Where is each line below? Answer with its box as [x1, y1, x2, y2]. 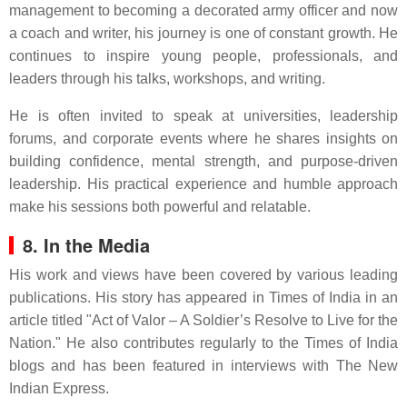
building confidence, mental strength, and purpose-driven [9, 154, 398, 169]
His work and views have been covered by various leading [9, 267, 398, 283]
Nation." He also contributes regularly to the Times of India [9, 335, 398, 351]
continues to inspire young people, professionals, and [9, 48, 398, 64]
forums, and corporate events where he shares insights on [9, 131, 398, 146]
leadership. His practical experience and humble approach [9, 176, 398, 192]
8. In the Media [23, 232, 150, 258]
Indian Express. [9, 381, 109, 396]
